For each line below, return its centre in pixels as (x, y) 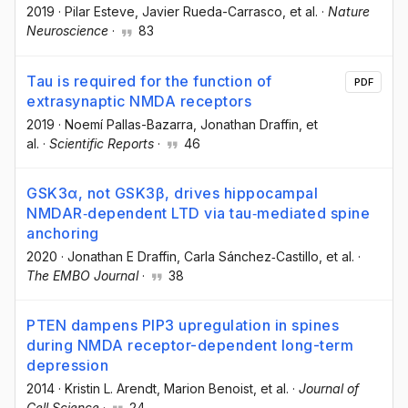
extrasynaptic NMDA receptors (139, 101)
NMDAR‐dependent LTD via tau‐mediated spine (198, 213)
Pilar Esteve (100, 12)
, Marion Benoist (205, 388)
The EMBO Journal (82, 275)
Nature (349, 12)
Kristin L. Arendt (111, 388)
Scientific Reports (102, 143)
